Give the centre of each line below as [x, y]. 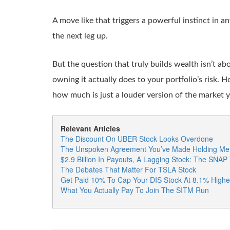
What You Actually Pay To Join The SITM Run [135, 190]
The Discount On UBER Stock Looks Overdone [137, 139]
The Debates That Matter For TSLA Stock [128, 169]
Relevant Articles [90, 128]
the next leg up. [80, 36]
